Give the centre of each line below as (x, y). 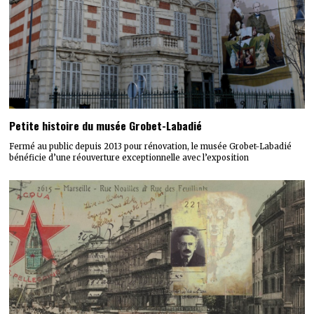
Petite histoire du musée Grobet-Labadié (106, 126)
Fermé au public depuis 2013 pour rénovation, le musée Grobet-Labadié (151, 146)
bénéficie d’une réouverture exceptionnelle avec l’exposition (129, 157)
